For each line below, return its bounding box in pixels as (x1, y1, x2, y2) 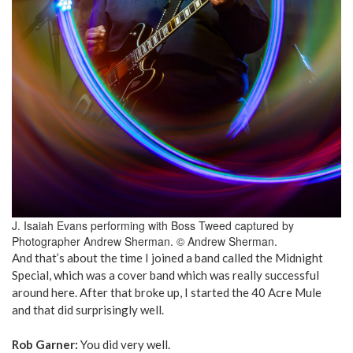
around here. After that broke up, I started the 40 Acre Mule (12, 285, 321, 300)
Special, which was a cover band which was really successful (12, 268, 319, 283)
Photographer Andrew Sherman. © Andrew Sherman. (12, 233, 277, 250)
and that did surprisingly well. (12, 303, 164, 318)
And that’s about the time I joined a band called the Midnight (12, 251, 323, 266)
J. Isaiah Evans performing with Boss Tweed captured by (12, 217, 294, 234)
